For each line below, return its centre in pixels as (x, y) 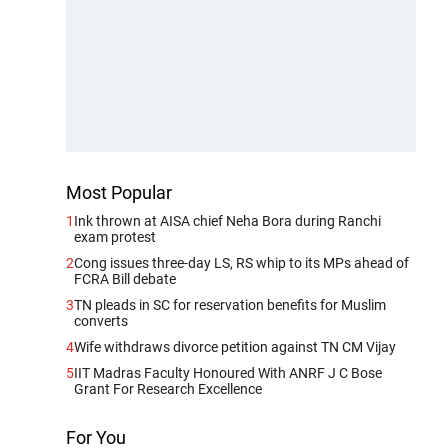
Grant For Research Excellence (168, 388)
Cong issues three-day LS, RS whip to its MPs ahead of (241, 262)
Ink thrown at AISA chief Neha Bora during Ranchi (227, 220)
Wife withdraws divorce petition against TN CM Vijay (235, 346)
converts (101, 320)
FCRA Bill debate (125, 278)
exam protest (115, 236)
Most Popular (119, 192)
